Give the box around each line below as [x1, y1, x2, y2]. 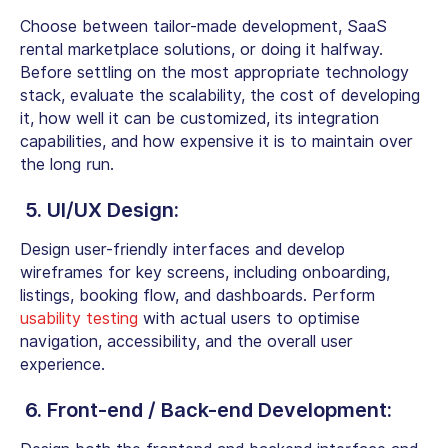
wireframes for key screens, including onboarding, [20, 262, 390, 282]
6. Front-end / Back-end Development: [25, 397, 392, 422]
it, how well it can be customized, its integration [20, 108, 379, 128]
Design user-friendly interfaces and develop [20, 239, 345, 259]
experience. [20, 354, 105, 374]
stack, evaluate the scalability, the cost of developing [20, 85, 420, 105]
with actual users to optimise [138, 308, 360, 328]
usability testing [20, 308, 138, 328]
